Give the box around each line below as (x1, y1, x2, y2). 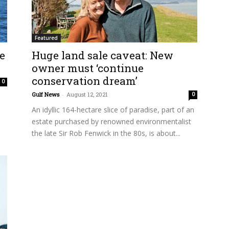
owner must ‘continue (32, 61, 144, 75)
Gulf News (32, 90, 59, 98)
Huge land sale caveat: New (32, 48, 173, 62)
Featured (35, 34, 58, 41)
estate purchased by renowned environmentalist (32, 117, 191, 126)
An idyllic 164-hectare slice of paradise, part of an (32, 105, 194, 114)
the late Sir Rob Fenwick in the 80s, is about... (32, 128, 180, 138)
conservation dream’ (32, 74, 138, 88)
